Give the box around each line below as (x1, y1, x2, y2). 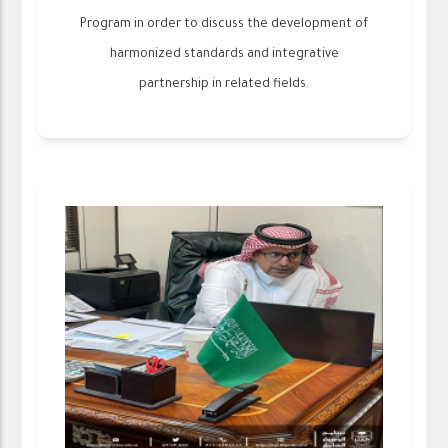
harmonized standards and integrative (109, 47, 339, 62)
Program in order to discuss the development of (80, 17, 368, 32)
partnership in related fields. (139, 77, 309, 92)
